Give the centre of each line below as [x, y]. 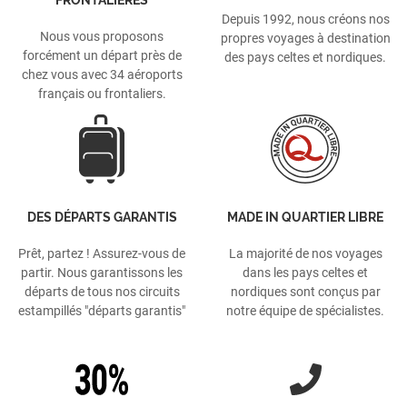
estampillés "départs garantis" [102, 310]
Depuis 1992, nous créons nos [305, 19]
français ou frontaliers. [102, 93]
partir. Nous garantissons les [102, 272]
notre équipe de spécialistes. [305, 310]
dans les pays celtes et [305, 272]
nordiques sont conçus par [305, 291]
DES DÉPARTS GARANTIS [102, 217]
